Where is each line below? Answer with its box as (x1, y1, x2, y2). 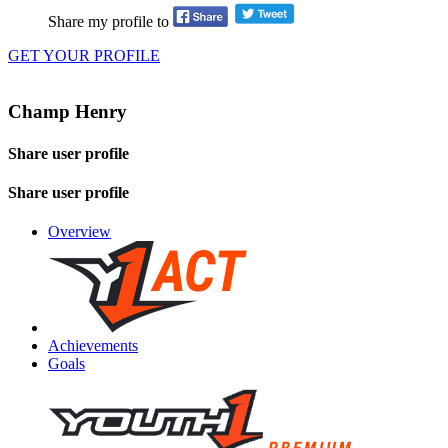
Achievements (48, 337, 138, 355)
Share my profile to (48, 12, 169, 30)
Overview (48, 223, 111, 241)
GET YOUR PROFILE (8, 46, 160, 64)
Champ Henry (8, 101, 127, 123)
